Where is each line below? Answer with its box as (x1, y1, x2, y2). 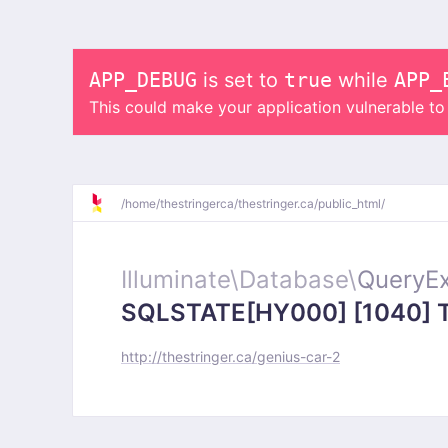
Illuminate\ (121, 265, 239, 294)
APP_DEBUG (89, 68, 197, 92)
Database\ (239, 265, 357, 294)
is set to (197, 68, 284, 92)
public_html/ (318, 195, 385, 211)
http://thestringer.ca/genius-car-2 (121, 348, 340, 365)
